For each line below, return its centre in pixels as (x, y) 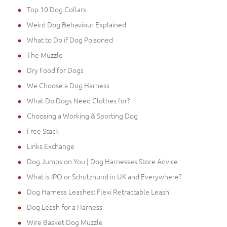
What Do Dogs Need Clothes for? (78, 100)
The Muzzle (45, 54)
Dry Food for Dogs (55, 70)
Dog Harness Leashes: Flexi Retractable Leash (98, 191)
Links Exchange (51, 146)
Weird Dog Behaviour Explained (77, 24)
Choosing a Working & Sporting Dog (82, 115)
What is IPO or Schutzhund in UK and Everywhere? (104, 176)
